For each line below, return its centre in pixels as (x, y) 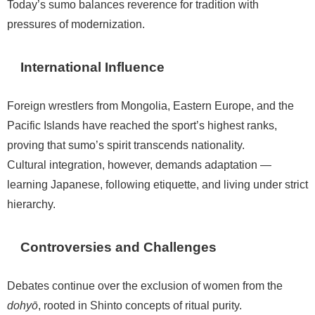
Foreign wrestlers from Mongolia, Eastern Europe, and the (150, 106)
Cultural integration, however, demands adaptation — (139, 165)
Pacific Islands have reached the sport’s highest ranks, (142, 126)
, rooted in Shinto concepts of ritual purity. (140, 306)
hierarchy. (31, 204)
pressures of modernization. (76, 24)
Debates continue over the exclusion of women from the (145, 286)
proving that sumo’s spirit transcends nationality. (126, 145)
